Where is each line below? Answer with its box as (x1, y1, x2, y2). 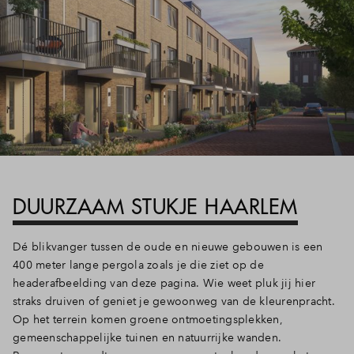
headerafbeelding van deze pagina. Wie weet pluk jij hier (13, 276, 315, 290)
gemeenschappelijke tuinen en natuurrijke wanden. (13, 330, 281, 345)
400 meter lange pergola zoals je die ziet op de (13, 258, 264, 272)
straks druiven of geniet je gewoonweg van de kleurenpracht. (13, 294, 335, 308)
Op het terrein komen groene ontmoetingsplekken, (13, 312, 283, 326)
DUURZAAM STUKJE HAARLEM (13, 194, 298, 220)
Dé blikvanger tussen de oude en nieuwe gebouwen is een (13, 239, 323, 254)
